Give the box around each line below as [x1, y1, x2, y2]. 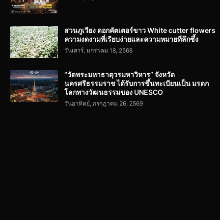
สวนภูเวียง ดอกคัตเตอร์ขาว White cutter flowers [64, 26, 216, 35]
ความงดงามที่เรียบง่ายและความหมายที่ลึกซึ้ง [64, 35, 198, 44]
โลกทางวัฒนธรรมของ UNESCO [64, 88, 163, 97]
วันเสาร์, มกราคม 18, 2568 [64, 47, 133, 55]
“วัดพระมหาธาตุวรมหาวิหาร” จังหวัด [64, 70, 175, 79]
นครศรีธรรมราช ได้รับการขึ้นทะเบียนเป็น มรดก [64, 79, 209, 88]
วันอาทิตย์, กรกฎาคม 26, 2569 [64, 100, 143, 108]
